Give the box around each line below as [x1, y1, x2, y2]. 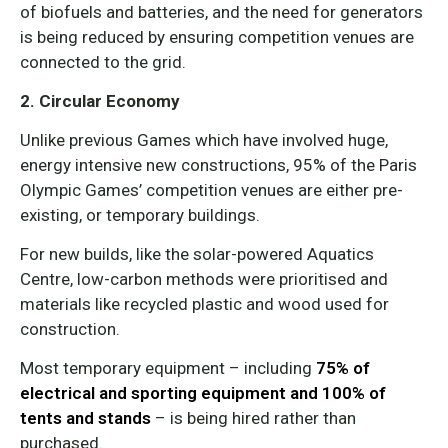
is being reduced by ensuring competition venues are [20, 27, 414, 47]
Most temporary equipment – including [20, 358, 316, 378]
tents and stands [20, 408, 151, 428]
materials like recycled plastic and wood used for [20, 294, 389, 314]
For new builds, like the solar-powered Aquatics [20, 244, 374, 264]
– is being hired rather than [151, 408, 356, 428]
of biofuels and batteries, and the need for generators [20, 2, 423, 22]
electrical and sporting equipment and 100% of [20, 383, 386, 403]
